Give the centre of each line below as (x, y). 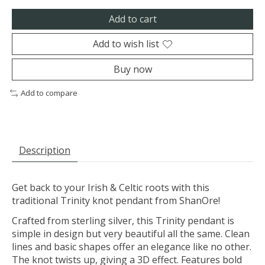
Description (45, 151)
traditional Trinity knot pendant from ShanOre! (116, 201)
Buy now (132, 70)
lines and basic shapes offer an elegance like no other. (132, 247)
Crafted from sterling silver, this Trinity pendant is (123, 221)
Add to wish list (126, 44)
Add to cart (132, 19)
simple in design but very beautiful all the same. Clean (131, 234)
